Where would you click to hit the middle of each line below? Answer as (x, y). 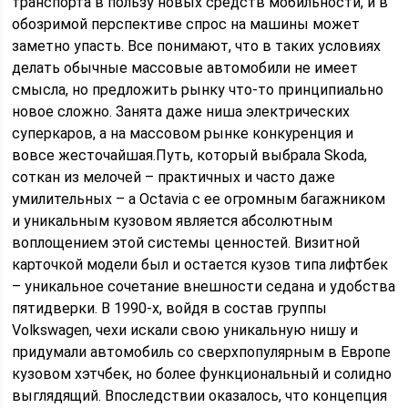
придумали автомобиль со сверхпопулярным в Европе (202, 352)
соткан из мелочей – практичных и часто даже (174, 177)
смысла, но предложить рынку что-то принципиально (198, 90)
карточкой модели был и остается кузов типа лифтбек (200, 265)
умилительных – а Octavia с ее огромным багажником (199, 199)
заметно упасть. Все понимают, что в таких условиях (197, 46)
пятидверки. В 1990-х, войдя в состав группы (170, 308)
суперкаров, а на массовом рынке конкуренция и (183, 133)
